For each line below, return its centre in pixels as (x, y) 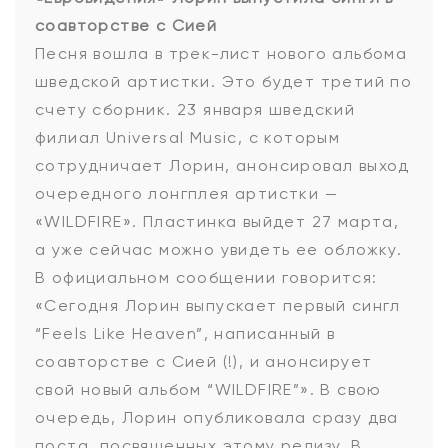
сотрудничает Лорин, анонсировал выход (222, 166)
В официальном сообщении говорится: (206, 278)
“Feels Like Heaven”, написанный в (185, 334)
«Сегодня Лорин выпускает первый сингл (218, 306)
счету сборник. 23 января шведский (195, 110)
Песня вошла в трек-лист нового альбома (221, 54)
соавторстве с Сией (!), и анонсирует (204, 362)
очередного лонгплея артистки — (186, 194)
